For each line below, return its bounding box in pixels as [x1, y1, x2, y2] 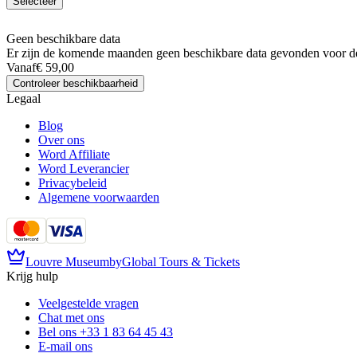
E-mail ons [38, 339, 92, 353]
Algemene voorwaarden [38, 190, 159, 204]
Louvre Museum [25, 254, 109, 269]
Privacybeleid [38, 175, 107, 190]
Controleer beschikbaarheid [13, 76, 138, 89]
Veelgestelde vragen [38, 296, 139, 310]
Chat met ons [38, 310, 104, 324]
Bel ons [38, 324, 76, 339]
